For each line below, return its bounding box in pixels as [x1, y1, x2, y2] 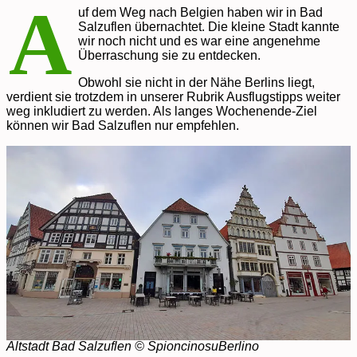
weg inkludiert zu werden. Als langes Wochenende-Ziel [6, 104, 317, 119]
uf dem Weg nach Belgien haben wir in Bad [78, 6, 323, 20]
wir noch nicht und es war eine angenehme [78, 34, 320, 49]
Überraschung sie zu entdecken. [78, 49, 261, 63]
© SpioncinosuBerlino [135, 339, 259, 354]
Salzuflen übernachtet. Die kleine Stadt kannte [78, 20, 339, 34]
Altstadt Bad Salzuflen [6, 339, 131, 354]
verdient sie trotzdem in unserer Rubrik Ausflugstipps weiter [6, 90, 340, 104]
